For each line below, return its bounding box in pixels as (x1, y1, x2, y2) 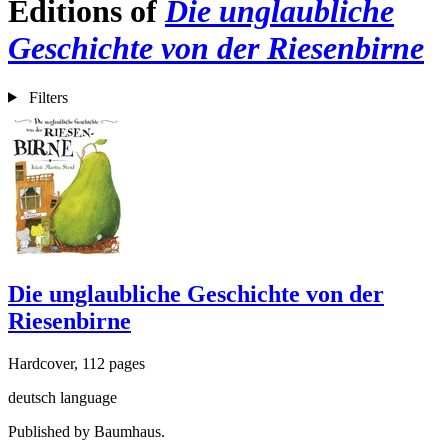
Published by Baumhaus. (8, 422, 165, 440)
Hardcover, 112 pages (8, 354, 145, 372)
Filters (28, 88, 68, 106)
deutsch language (8, 388, 117, 406)
